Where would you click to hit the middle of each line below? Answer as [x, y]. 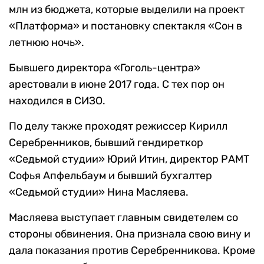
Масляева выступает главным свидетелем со [123, 218]
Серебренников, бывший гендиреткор [106, 143]
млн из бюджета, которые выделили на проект [127, 10]
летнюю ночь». [47, 43]
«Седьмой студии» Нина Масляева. [99, 192]
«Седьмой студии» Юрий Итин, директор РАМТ [129, 159]
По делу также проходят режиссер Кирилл [118, 126]
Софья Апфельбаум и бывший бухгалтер [110, 176]
